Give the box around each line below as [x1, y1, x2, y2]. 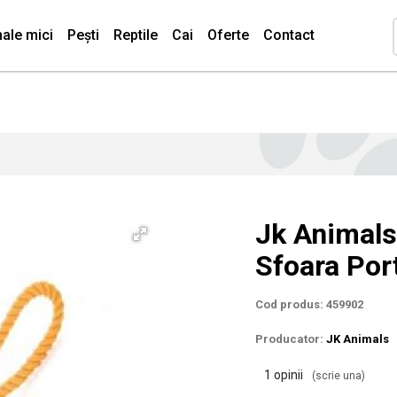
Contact [263, 27, 315, 43]
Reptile [113, 27, 158, 43]
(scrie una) [312, 370, 365, 382]
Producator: [255, 332, 326, 346]
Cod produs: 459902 [255, 298, 363, 311]
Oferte [207, 27, 249, 43]
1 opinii [264, 368, 303, 382]
